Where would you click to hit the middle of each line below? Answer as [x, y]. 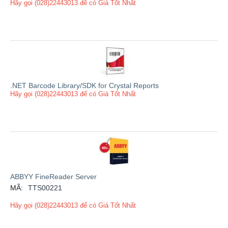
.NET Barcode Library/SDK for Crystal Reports [84, 85]
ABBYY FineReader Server [53, 176]
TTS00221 [45, 188]
